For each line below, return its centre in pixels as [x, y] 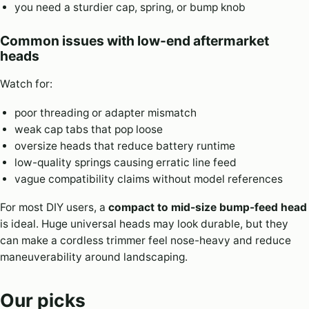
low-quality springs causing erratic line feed [125, 162]
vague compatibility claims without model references [148, 179]
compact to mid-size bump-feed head [208, 208]
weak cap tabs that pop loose [88, 129]
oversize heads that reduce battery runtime [124, 146]
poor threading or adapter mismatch [105, 112]
